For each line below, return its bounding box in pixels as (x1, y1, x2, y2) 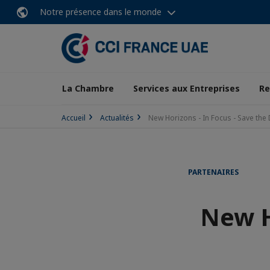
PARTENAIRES (188, 167, 239, 177)
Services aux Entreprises (133, 83, 240, 94)
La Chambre (62, 83, 114, 94)
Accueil (61, 113, 86, 123)
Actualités (100, 113, 134, 123)
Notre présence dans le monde (40, 6, 162, 17)
